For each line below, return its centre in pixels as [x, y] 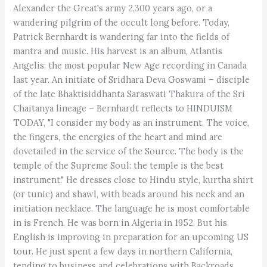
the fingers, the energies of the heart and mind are [118, 137]
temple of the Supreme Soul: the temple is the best [119, 166]
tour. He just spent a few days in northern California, [123, 252]
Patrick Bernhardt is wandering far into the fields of [122, 37]
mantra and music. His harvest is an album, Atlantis [118, 51]
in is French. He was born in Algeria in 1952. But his [120, 223]
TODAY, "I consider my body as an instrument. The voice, [131, 123]
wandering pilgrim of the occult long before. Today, [122, 23]
